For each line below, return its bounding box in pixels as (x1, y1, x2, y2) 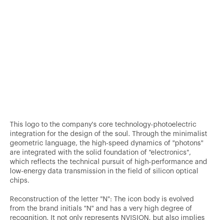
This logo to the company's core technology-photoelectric (10, 119, 196, 128)
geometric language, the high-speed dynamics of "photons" (10, 137, 203, 147)
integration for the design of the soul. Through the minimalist (10, 128, 207, 137)
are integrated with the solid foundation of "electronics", (10, 147, 191, 156)
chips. (10, 175, 29, 184)
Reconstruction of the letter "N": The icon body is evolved (10, 193, 194, 203)
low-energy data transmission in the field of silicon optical (10, 165, 198, 175)
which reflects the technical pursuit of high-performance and (10, 156, 207, 165)
